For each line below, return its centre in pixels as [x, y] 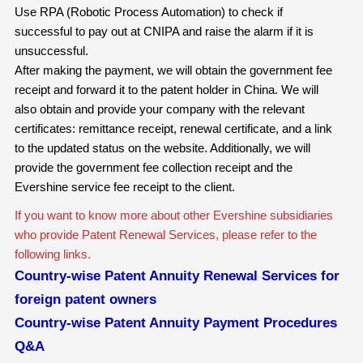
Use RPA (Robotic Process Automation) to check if [148, 12]
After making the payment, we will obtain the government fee [173, 70]
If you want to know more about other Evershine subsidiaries [173, 216]
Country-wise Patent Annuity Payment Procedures [175, 323]
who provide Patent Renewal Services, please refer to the [165, 235]
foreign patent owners [85, 299]
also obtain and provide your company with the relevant [159, 109]
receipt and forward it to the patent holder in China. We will [166, 90]
